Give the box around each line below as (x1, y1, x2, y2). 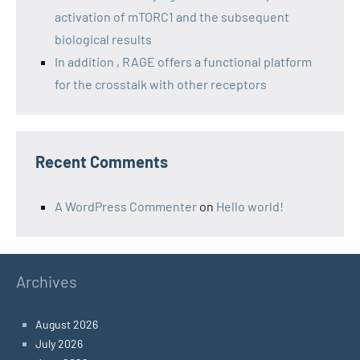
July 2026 (35, 337, 83, 350)
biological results (55, 31, 152, 47)
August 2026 (35, 317, 98, 331)
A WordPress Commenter (55, 198, 197, 214)
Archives (16, 272, 77, 291)
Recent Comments (35, 152, 168, 171)
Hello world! (216, 198, 284, 214)
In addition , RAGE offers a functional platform (55, 54, 312, 69)
